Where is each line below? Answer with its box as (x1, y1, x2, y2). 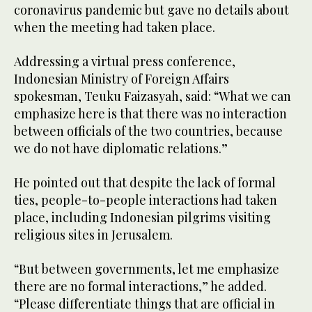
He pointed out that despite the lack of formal (14, 173, 276, 191)
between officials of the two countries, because (14, 122, 283, 139)
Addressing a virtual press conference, (14, 52, 235, 70)
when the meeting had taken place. (14, 18, 215, 36)
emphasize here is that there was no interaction (14, 104, 287, 122)
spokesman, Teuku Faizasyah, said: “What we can (14, 87, 291, 104)
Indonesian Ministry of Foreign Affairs (14, 70, 229, 87)
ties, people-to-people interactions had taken (14, 191, 277, 208)
